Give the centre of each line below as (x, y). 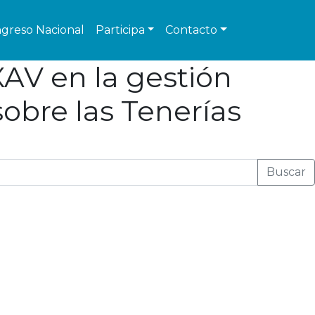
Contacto (192, 30)
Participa (120, 30)
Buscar (286, 172)
